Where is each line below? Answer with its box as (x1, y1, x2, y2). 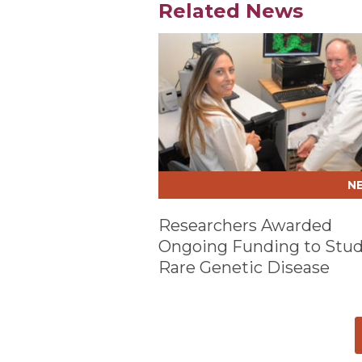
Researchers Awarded (158, 216, 332, 235)
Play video (158, 25, 217, 40)
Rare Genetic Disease (158, 258, 330, 277)
